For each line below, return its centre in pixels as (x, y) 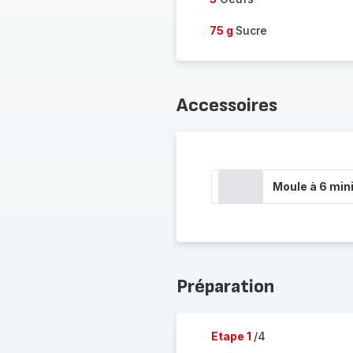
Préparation (225, 286)
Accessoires (227, 105)
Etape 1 (232, 336)
